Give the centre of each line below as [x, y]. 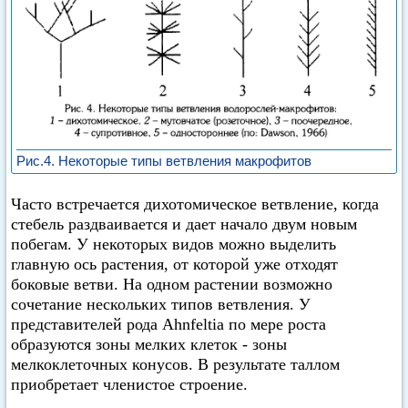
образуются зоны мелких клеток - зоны [149, 344]
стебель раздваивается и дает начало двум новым [184, 224]
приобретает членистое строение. [129, 384]
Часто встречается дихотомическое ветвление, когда [195, 204]
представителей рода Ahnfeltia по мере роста [168, 324]
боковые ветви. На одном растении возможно [172, 284]
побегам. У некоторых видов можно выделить [173, 244]
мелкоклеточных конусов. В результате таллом [175, 364]
